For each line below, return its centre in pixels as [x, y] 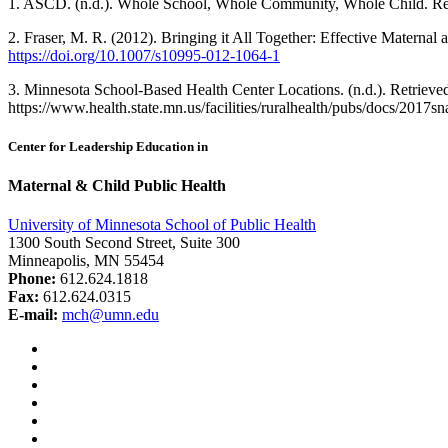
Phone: [32, 279]
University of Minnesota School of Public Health [162, 225]
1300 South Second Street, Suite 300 [124, 243]
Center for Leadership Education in [108, 146]
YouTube [76, 384]
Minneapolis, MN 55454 [86, 261]
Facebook [78, 348]
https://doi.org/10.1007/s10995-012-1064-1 [144, 55]
